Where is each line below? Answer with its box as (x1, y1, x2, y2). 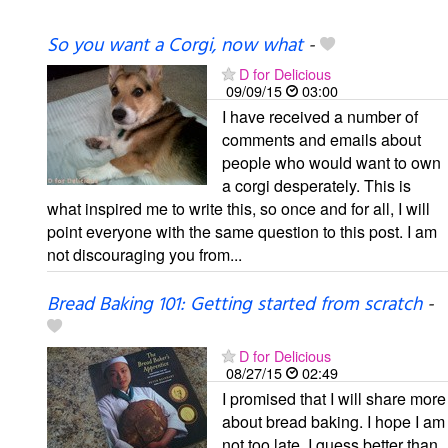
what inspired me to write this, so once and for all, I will (47, 196, 430, 220)
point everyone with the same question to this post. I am (47, 219, 437, 243)
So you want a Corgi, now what (47, 30, 303, 61)
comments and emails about (222, 127, 421, 151)
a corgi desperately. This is (222, 173, 411, 197)
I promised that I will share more (222, 386, 446, 410)
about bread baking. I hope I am (222, 409, 445, 433)
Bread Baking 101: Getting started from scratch (47, 289, 422, 320)
